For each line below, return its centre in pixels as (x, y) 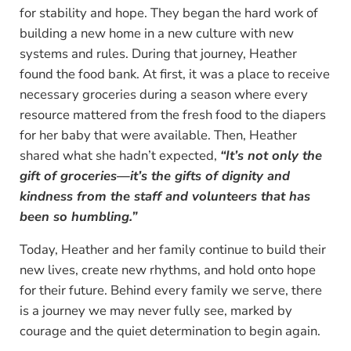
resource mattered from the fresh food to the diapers (172, 114)
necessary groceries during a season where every (163, 94)
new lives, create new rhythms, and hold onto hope (167, 270)
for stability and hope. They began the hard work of (168, 13)
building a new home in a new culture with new (156, 33)
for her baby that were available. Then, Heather (158, 135)
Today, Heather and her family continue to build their (172, 249)
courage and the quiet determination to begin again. (170, 331)
